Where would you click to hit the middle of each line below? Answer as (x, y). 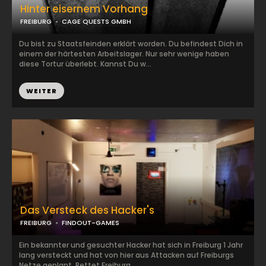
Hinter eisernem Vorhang (84, 9)
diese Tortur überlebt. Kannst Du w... (85, 64)
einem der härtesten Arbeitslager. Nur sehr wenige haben (124, 54)
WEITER (42, 91)
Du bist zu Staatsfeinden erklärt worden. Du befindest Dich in (131, 44)
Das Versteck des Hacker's (87, 210)
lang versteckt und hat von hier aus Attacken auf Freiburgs (126, 255)
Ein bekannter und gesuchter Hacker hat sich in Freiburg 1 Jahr (131, 245)
